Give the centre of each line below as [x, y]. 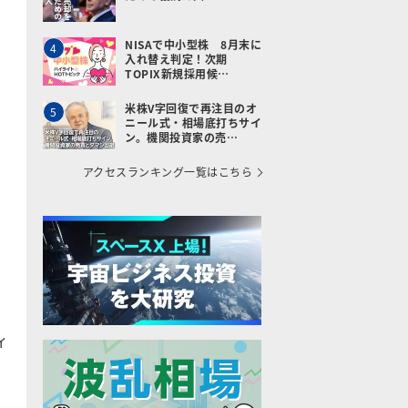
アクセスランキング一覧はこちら [167, 172]
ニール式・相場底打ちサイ [193, 122]
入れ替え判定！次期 [176, 59]
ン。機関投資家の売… [181, 137]
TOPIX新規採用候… [177, 73]
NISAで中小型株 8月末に [193, 44]
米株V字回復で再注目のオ [191, 108]
